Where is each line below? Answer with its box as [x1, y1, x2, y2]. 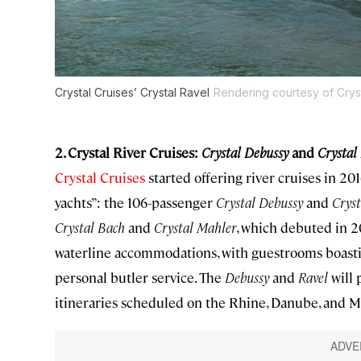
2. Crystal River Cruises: [55, 143, 201, 162]
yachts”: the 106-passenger [55, 193, 216, 212]
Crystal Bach [55, 218, 125, 237]
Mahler [197, 218, 236, 237]
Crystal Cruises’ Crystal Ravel [55, 85, 210, 100]
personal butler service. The [55, 268, 225, 287]
